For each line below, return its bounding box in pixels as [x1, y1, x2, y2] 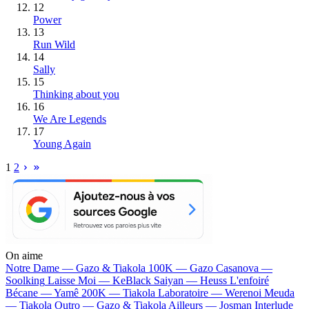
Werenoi [225, 286, 261, 299]
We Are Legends [33, 112, 106, 125]
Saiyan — [154, 274, 200, 286]
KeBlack [112, 274, 151, 286]
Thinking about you [33, 88, 119, 100]
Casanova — [216, 261, 272, 274]
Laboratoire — [158, 286, 225, 299]
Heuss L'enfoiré [200, 274, 269, 286]
